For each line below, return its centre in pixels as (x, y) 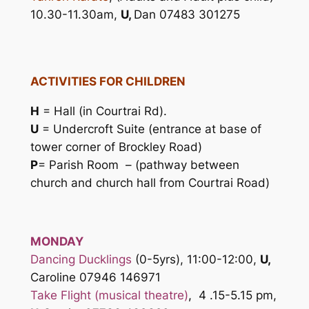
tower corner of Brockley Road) (116, 147)
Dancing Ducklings (82, 260)
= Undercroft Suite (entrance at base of (150, 129)
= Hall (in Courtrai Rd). (103, 111)
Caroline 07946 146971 (95, 278)
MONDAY (57, 242)
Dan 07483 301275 (195, 14)
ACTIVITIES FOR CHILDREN (108, 81)
